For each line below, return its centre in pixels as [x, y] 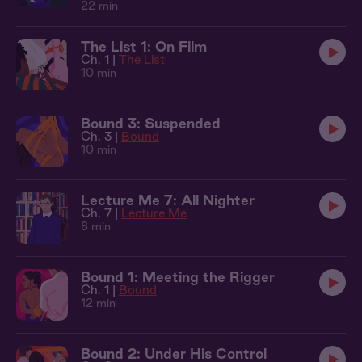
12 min [98, 303]
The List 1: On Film [144, 46]
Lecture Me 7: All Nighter [168, 200]
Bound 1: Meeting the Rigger [178, 277]
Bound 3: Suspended [151, 123]
